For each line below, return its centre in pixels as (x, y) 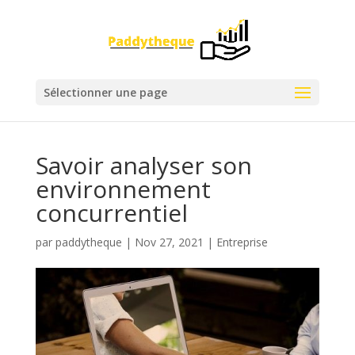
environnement (123, 189)
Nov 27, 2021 (169, 242)
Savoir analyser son (143, 165)
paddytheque (88, 242)
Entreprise (242, 242)
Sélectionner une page (105, 92)
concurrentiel (111, 213)
